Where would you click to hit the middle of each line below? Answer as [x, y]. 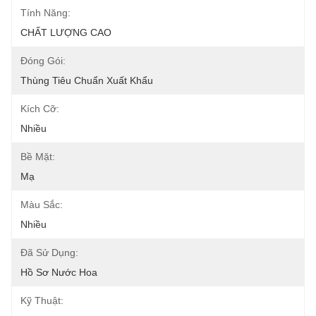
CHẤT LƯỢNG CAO [66, 32]
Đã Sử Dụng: [49, 253]
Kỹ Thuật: [42, 300]
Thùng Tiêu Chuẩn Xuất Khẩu [87, 80]
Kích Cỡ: [40, 109]
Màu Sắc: [42, 205]
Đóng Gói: [43, 61]
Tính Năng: [45, 13]
